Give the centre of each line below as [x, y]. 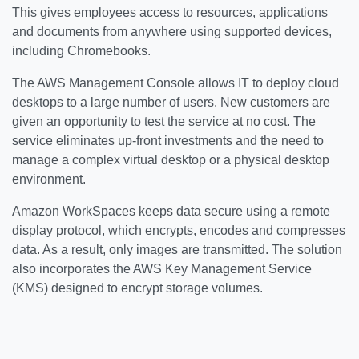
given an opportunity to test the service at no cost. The [164, 121]
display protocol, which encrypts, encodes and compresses [179, 230]
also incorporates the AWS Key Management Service [162, 269]
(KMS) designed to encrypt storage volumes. [137, 288]
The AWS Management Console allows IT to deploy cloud [175, 83]
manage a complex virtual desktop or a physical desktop [171, 160]
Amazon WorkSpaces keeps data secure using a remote [171, 211]
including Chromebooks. [81, 51]
